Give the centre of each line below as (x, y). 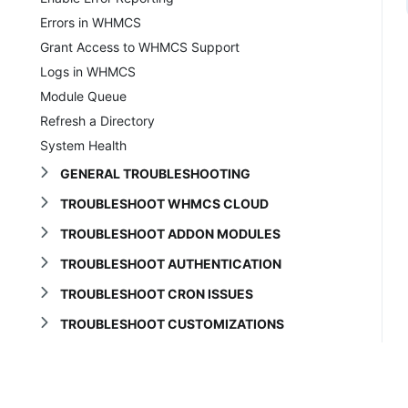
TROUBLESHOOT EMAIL (133, 383)
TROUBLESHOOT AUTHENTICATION (170, 263)
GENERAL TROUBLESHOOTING (155, 173)
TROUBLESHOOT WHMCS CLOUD (164, 203)
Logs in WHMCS (88, 71)
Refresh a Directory (97, 120)
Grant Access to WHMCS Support (140, 46)
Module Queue (83, 96)
